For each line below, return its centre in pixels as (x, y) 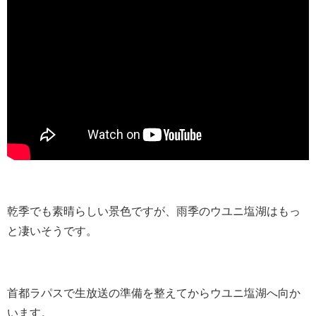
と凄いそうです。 (52, 231)
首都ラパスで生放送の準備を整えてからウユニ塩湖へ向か (154, 293)
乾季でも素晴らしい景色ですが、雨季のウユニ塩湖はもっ (154, 212)
